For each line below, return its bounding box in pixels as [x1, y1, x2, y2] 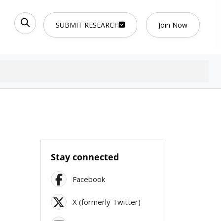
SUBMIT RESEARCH [56, 20, 119, 30]
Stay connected [51, 151, 119, 163]
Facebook [73, 174, 105, 184]
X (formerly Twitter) [73, 197, 141, 207]
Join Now [158, 20, 187, 30]
